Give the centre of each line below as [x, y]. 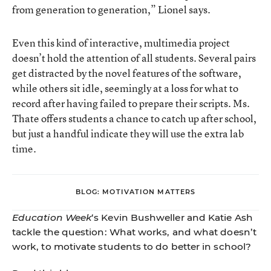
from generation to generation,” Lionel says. [111, 9]
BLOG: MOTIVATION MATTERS [135, 192]
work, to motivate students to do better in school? [132, 246]
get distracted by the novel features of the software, [127, 73]
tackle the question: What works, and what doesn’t [134, 232]
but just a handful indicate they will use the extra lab [128, 133]
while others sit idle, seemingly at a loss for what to [125, 88]
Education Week [52, 217]
